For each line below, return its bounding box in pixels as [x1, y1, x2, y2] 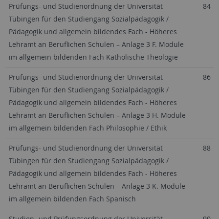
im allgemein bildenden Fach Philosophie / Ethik [8, 123, 167, 132]
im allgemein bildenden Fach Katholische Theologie [8, 52, 178, 62]
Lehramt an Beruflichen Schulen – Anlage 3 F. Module [8, 40, 184, 49]
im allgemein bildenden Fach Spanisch [8, 194, 136, 203]
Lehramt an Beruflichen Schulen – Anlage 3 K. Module [8, 181, 185, 191]
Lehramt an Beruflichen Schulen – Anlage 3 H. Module [8, 110, 186, 120]
